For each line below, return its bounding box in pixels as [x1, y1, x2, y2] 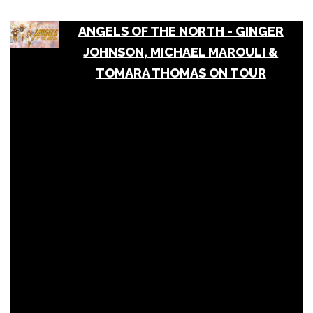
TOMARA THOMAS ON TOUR [95, 65, 266, 80]
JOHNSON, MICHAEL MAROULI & [83, 44, 279, 59]
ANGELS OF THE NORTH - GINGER [78, 23, 284, 38]
